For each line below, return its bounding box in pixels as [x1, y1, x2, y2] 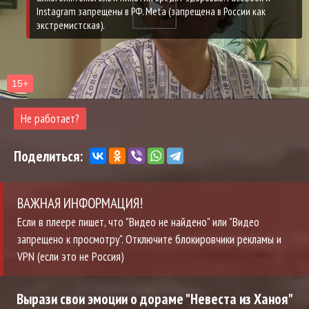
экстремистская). [37, 18, 105, 32]
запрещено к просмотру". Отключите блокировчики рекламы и [17, 232, 281, 248]
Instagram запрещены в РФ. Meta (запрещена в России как [37, 4, 266, 19]
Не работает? [21, 111, 79, 127]
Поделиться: [14, 146, 83, 166]
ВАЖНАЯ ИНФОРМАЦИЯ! [17, 194, 143, 213]
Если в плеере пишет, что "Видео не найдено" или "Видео [17, 215, 259, 230]
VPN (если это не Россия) [17, 249, 124, 265]
